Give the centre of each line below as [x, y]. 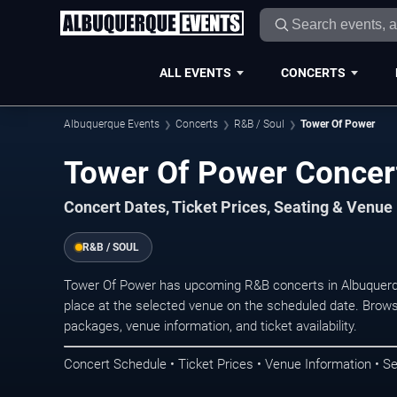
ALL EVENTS [195, 72]
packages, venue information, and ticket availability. [210, 327]
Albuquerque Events [112, 124]
